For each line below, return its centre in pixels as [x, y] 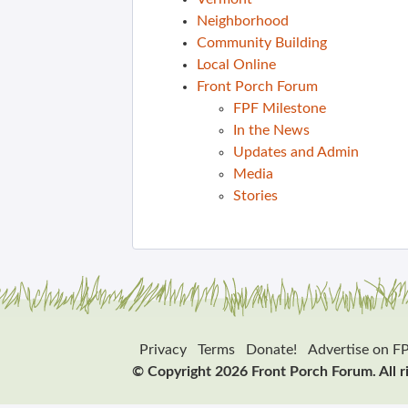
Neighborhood [243, 21]
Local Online [236, 65]
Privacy [163, 350]
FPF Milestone [280, 108]
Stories [255, 196]
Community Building [262, 43]
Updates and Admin [296, 152]
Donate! [271, 350]
